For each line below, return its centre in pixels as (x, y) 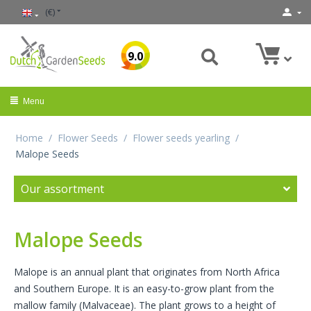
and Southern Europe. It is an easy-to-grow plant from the (144, 289)
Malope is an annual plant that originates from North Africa (147, 272)
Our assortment (62, 189)
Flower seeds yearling (181, 138)
